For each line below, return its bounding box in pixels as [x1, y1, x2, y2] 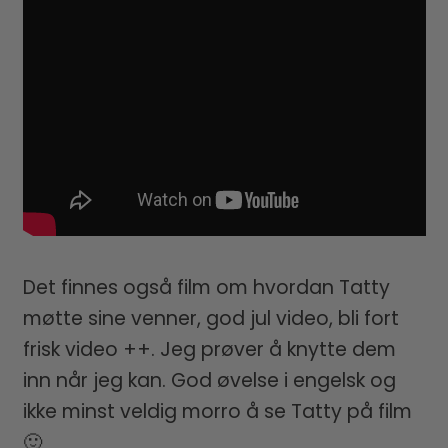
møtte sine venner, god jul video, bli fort [22, 305, 399, 333]
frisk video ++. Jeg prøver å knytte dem [22, 336, 396, 364]
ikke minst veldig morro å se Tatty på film [22, 398, 412, 426]
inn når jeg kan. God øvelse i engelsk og [22, 367, 396, 395]
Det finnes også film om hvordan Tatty [22, 274, 390, 302]
